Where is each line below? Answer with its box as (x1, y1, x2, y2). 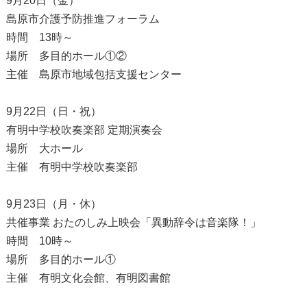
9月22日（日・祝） (5, 105, 101, 117)
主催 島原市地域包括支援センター (5, 68, 182, 80)
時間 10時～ (5, 234, 73, 247)
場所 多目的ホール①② (5, 49, 127, 62)
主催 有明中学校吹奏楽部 (5, 160, 138, 173)
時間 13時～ (5, 31, 73, 43)
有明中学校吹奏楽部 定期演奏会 (5, 123, 162, 136)
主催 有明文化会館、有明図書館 (5, 271, 171, 284)
